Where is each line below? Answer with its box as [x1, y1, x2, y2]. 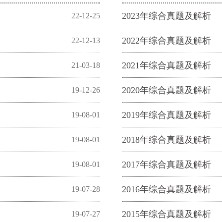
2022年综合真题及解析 [122, 36, 211, 46]
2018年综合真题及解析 [122, 135, 211, 145]
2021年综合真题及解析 [122, 60, 211, 70]
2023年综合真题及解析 [122, 11, 211, 21]
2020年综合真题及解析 [122, 85, 211, 95]
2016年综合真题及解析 [122, 184, 211, 194]
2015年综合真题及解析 [122, 209, 211, 219]
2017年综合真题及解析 [122, 160, 211, 169]
